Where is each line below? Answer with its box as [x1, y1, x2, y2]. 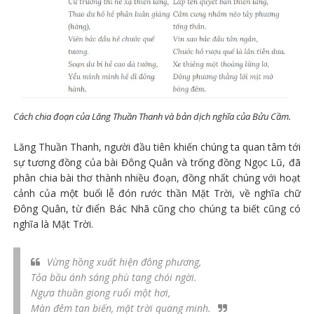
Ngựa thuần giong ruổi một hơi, [30, 285, 170, 299]
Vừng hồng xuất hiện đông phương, [46, 254, 201, 268]
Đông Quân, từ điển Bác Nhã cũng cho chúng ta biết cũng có [13, 201, 301, 215]
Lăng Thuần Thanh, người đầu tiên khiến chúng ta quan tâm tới [13, 139, 301, 153]
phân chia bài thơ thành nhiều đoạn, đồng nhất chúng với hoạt [13, 170, 301, 184]
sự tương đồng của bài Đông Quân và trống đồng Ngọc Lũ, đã [13, 155, 301, 169]
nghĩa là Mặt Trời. [13, 217, 93, 231]
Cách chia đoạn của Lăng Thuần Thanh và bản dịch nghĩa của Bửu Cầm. [13, 109, 291, 123]
